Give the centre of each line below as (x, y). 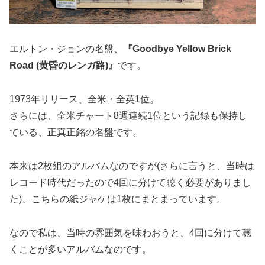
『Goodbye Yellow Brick (177, 49)
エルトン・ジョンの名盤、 (66, 49)
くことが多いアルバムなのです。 (80, 249)
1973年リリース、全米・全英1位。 (84, 99)
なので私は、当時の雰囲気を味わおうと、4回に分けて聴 (130, 232)
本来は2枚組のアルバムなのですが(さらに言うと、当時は (132, 166)
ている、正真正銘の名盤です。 (76, 132)
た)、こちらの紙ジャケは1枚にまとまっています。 (118, 199)
